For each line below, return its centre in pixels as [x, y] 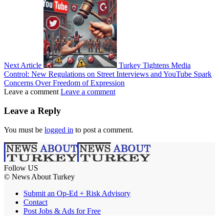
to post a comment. [103, 130]
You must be [24, 130]
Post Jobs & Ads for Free [62, 211]
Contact [35, 202]
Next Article [23, 66]
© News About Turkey [39, 176]
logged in [59, 130]
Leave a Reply [33, 110]
